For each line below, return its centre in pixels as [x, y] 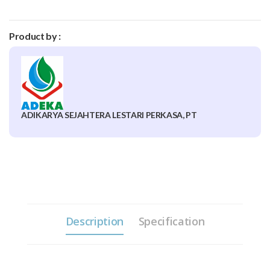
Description [94, 221]
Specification [171, 221]
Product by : [35, 36]
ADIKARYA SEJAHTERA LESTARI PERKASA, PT [109, 115]
